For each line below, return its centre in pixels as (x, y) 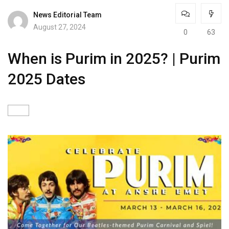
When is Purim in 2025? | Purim (114, 59)
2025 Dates (47, 79)
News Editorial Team (67, 15)
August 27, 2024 (60, 27)
